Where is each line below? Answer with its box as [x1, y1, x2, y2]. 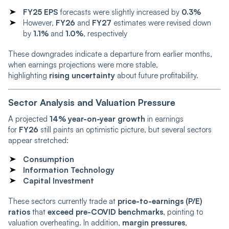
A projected [8, 113, 50, 124]
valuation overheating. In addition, [8, 217, 122, 227]
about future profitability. [115, 70, 198, 80]
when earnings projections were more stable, [8, 59, 158, 70]
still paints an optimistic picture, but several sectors [38, 124, 212, 134]
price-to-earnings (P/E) [118, 196, 202, 206]
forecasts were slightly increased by [58, 7, 181, 17]
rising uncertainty [49, 70, 115, 80]
